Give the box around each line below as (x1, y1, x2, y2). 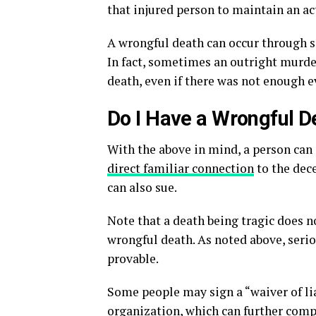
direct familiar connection (107, 160, 254, 177)
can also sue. (107, 179, 177, 196)
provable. (107, 250, 159, 267)
